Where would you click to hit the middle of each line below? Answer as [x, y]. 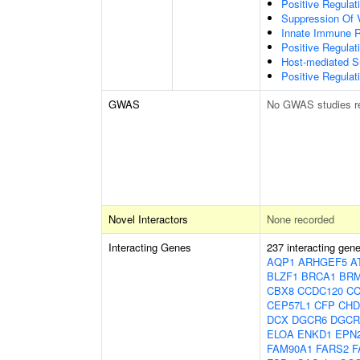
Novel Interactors [148, 219]
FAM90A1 [290, 348]
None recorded [301, 219]
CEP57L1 [289, 305]
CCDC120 [320, 290]
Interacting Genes [150, 247]
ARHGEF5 [323, 262]
